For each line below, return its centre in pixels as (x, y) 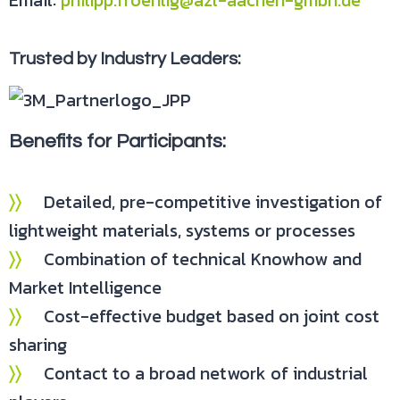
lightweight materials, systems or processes (182, 230)
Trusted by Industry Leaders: (125, 59)
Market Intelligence (85, 287)
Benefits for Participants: (117, 142)
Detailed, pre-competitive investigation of (202, 202)
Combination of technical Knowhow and (192, 259)
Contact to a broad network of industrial (195, 373)
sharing (38, 345)
